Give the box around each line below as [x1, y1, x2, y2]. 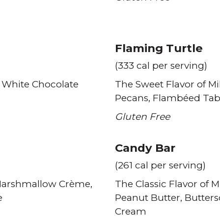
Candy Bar [115, 141, 175, 155]
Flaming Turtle [115, 41, 203, 55]
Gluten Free [115, 111, 170, 122]
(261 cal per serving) [115, 160, 206, 171]
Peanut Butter [115, 192, 180, 203]
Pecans [115, 92, 148, 104]
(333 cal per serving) [115, 60, 207, 71]
